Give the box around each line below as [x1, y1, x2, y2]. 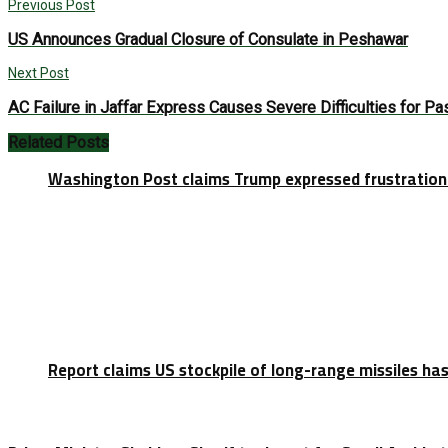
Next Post [8, 65, 69, 82]
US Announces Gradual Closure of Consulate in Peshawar [8, 29, 408, 49]
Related [8, 132, 62, 152]
